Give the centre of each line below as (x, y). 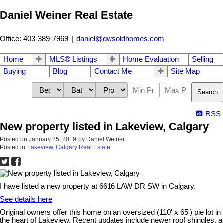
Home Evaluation (151, 59)
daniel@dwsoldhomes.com (120, 39)
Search (207, 92)
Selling (203, 59)
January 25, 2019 (53, 139)
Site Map (185, 71)
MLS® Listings (73, 59)
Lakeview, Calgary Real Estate (69, 147)
